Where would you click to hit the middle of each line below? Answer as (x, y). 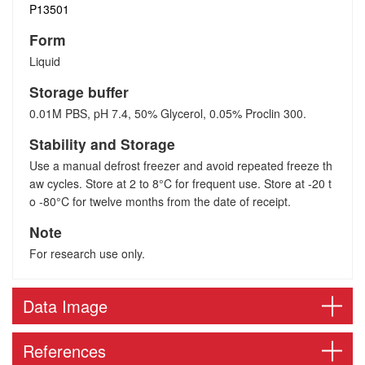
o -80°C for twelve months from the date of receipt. (160, 201)
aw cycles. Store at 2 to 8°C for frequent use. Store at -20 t (180, 183)
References (64, 351)
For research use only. (87, 253)
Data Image (65, 306)
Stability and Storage (102, 144)
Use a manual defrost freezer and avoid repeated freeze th (181, 165)
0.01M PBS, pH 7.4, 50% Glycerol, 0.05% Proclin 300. (168, 113)
